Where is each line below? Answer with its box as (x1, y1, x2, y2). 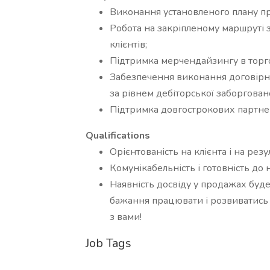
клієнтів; (110, 38, 147, 51)
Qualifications (86, 129, 150, 142)
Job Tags (86, 235, 131, 251)
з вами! (110, 210, 142, 224)
